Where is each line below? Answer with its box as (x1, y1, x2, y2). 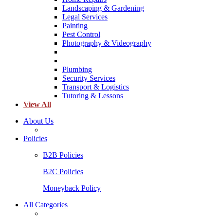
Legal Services (62, 13, 108, 21)
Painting (62, 21, 88, 30)
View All (23, 100, 51, 109)
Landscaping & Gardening (62, 4, 144, 13)
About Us (23, 117, 54, 126)
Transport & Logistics (62, 83, 129, 91)
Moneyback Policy (43, 184, 101, 193)
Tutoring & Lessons (62, 91, 123, 100)
